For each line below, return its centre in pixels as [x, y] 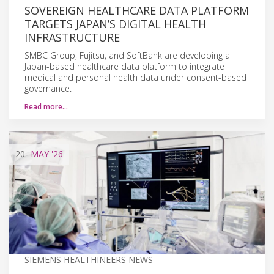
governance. [48, 88]
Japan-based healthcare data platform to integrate [124, 66]
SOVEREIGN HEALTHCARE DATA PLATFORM [137, 10]
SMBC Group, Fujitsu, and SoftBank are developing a [127, 55]
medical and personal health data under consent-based [135, 77]
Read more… [46, 106]
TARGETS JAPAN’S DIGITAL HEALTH [115, 24]
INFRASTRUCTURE [72, 37]
